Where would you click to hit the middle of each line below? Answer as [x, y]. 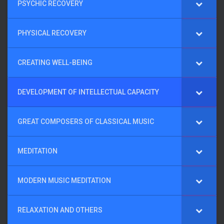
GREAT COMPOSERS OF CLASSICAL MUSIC [86, 121]
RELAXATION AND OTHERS [60, 210]
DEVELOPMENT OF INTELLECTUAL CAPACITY [88, 92]
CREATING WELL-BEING [55, 62]
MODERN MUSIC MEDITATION [64, 180]
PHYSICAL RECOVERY [52, 33]
